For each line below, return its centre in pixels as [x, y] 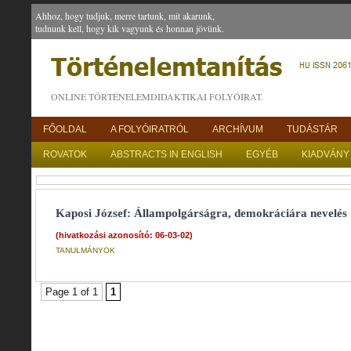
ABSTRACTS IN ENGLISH [166, 154]
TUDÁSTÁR [312, 129]
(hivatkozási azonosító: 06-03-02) [124, 235]
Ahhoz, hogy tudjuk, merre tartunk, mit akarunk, [125, 16]
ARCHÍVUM [238, 129]
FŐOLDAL [65, 129]
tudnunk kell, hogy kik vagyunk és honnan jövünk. [130, 28]
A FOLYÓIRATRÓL [150, 129]
